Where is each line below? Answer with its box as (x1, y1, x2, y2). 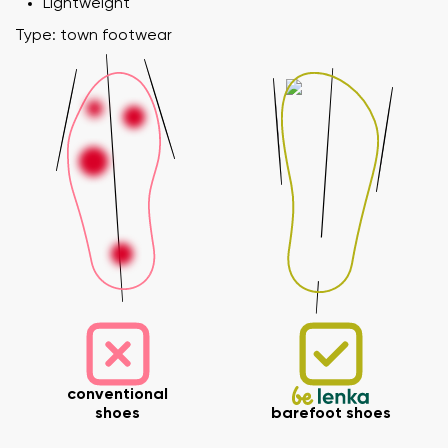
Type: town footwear (15, 27, 172, 44)
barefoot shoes (270, 405, 391, 422)
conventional (67, 386, 168, 403)
